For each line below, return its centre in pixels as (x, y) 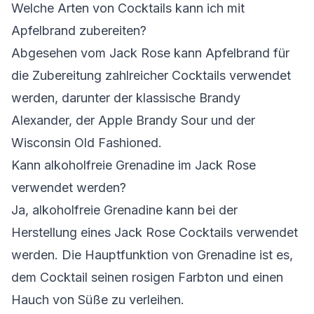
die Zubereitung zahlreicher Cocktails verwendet (151, 75)
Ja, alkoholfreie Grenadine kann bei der (124, 210)
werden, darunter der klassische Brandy (126, 98)
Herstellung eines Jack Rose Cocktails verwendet (155, 232)
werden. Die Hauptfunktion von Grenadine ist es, (152, 255)
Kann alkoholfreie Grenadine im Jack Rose (134, 165)
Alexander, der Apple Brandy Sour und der (133, 120)
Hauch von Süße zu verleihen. (98, 300)
